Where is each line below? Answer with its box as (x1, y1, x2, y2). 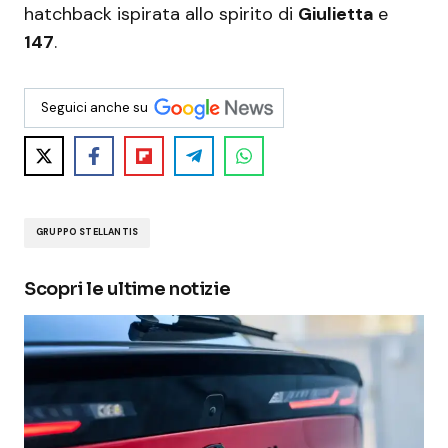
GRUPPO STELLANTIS (36, 226, 139, 239)
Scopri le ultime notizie (24, 277, 231, 300)
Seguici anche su (41, 98, 148, 116)
